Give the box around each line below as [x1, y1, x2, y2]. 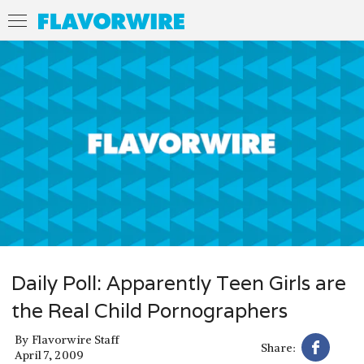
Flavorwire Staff [31, 332, 119, 348]
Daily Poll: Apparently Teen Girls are [11, 270, 346, 296]
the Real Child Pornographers [11, 297, 288, 323]
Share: [261, 340, 296, 355]
